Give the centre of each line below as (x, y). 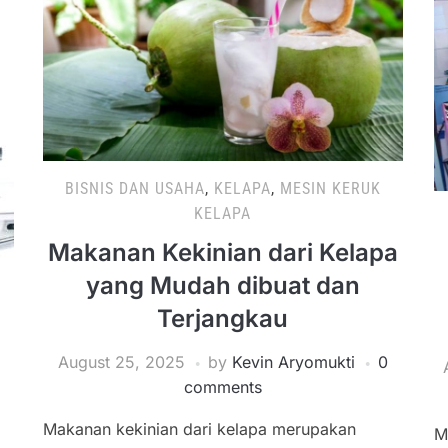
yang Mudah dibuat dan (222, 286)
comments (222, 387)
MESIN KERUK (330, 189)
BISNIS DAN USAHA (134, 189)
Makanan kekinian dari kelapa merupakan (199, 429)
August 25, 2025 (121, 362)
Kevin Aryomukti (293, 362)
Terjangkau (223, 319)
